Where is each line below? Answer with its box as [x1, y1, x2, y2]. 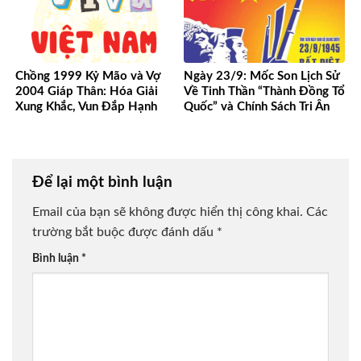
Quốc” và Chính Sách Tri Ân [184, 100, 330, 113]
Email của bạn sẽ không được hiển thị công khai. [32, 205, 303, 219]
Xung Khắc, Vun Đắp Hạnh [15, 100, 157, 113]
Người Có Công [184, 115, 268, 128]
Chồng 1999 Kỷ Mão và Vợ [15, 69, 160, 82]
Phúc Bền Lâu [15, 115, 88, 128]
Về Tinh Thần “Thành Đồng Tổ [184, 85, 345, 98]
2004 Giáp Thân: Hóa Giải [15, 85, 158, 98]
